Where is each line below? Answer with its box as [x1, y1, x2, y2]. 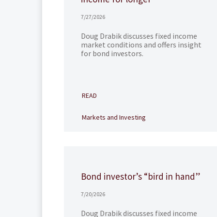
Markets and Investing [82, 113, 146, 122]
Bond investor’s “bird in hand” [81, 170, 200, 182]
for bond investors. [81, 48, 143, 58]
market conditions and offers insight [81, 40, 201, 49]
